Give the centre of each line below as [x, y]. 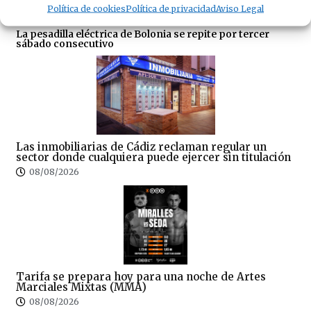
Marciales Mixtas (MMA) [81, 287]
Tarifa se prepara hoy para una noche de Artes [141, 277]
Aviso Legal [240, 8]
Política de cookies [86, 8]
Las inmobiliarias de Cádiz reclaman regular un [141, 147]
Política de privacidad [171, 8]
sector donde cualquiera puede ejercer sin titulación [153, 158]
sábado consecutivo [65, 44]
